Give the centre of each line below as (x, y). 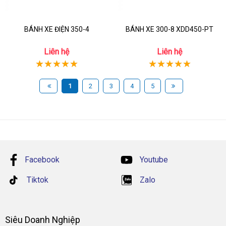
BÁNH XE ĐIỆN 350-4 (56, 29)
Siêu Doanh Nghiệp (43, 220)
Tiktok (37, 180)
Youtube (153, 160)
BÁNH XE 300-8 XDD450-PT (169, 29)
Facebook (42, 160)
